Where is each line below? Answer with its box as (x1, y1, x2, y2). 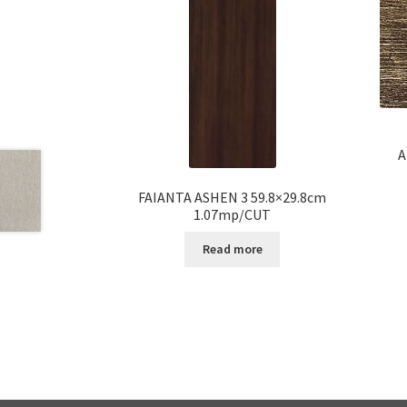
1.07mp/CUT (194, 204, 272, 223)
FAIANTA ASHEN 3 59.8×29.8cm (138, 187, 327, 206)
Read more (202, 241, 263, 258)
